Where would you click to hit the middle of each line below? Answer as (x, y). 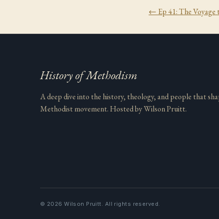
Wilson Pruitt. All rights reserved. (111, 204)
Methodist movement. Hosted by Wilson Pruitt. (113, 109)
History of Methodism (89, 75)
